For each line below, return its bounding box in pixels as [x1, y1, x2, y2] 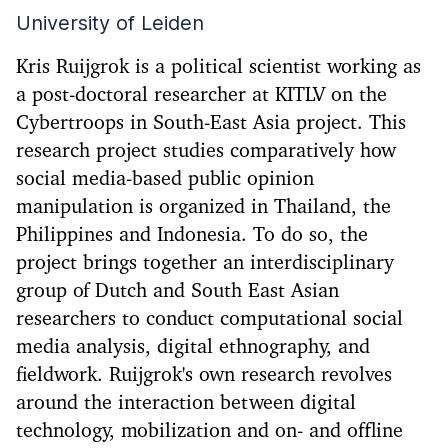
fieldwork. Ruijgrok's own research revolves [16, 365, 392, 386]
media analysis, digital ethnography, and [16, 337, 370, 358]
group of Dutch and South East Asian [16, 281, 339, 302]
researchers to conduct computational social [16, 309, 403, 330]
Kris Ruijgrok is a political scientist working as [16, 57, 421, 78]
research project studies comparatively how [16, 141, 396, 162]
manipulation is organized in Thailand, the [16, 197, 391, 218]
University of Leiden [16, 11, 204, 36]
